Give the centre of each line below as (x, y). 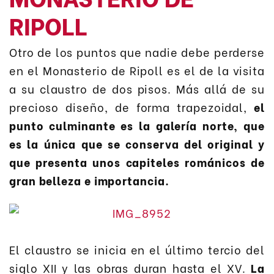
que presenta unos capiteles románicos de (137, 162)
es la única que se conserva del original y (137, 144)
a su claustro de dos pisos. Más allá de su (137, 89)
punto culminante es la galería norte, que (137, 125)
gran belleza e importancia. (89, 180)
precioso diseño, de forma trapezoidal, (132, 107)
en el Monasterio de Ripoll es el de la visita (137, 70)
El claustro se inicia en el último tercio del (137, 249)
